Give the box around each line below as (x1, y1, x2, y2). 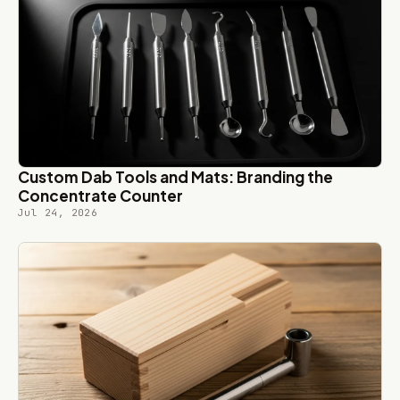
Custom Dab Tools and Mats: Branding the (18, 167, 333, 187)
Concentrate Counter (18, 186, 183, 206)
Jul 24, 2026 (18, 206, 98, 220)
